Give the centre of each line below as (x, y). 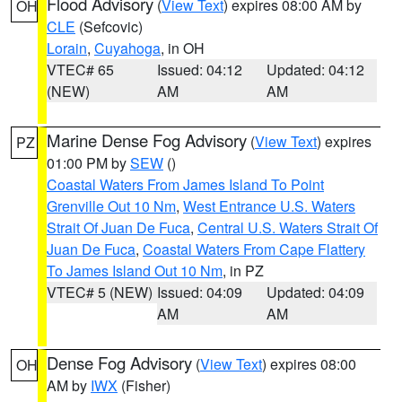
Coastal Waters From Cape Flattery (254, 249)
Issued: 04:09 (199, 292)
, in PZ (243, 271)
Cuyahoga (127, 48)
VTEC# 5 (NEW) (100, 292)
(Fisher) (144, 385)
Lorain (67, 48)
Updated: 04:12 (316, 70)
